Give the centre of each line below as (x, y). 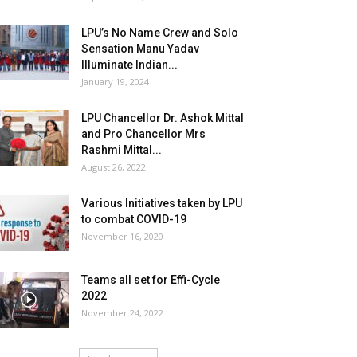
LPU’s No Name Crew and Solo (160, 33)
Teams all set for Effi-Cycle (151, 280)
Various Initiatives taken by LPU (162, 203)
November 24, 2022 (122, 313)
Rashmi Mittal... (122, 150)
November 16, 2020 (122, 236)
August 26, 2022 (114, 167)
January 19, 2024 (115, 82)
